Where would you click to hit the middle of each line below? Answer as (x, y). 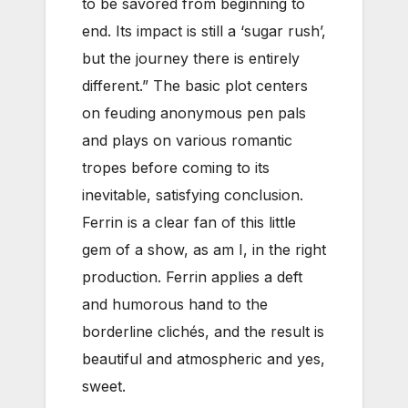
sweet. (104, 386)
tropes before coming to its (176, 167)
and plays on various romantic (187, 140)
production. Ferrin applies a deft (192, 276)
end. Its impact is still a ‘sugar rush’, (204, 31)
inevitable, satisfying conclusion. (193, 194)
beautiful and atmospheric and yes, (204, 358)
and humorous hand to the (175, 304)
